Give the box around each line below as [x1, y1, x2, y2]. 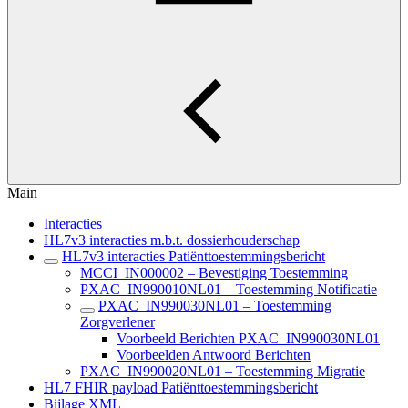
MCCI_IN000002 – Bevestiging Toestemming [80, 265, 348, 280]
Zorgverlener [80, 314, 155, 330]
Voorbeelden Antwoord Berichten [117, 347, 311, 362]
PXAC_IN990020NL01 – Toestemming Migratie [80, 363, 365, 379]
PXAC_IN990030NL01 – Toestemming [98, 298, 331, 313]
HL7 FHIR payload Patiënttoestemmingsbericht [44, 380, 318, 395]
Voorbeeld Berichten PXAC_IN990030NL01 [117, 331, 380, 346]
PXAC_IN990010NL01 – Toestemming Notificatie [80, 281, 377, 297]
